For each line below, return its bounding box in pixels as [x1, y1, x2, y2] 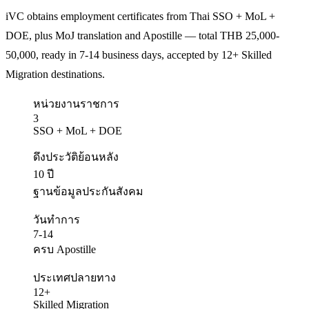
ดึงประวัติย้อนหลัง [33, 150, 119, 163]
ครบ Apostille [33, 243, 96, 255]
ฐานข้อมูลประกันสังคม [33, 185, 143, 197]
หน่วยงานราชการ [33, 97, 119, 110]
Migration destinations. [6, 68, 105, 80]
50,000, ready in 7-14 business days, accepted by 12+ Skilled [6, 48, 272, 61]
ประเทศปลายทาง [33, 271, 116, 283]
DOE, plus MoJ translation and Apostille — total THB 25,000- [6, 29, 279, 41]
